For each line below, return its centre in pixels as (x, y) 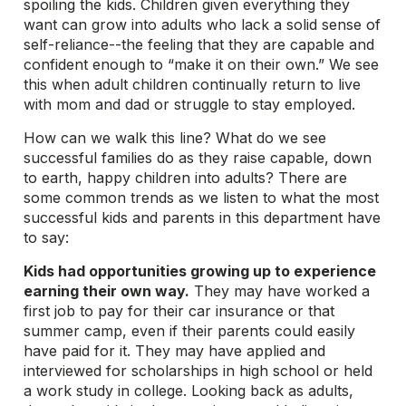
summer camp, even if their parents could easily (190, 331)
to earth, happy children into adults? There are (186, 178)
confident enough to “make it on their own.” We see (202, 64)
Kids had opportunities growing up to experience (200, 271)
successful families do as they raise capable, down (198, 158)
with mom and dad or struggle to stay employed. (190, 104)
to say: (47, 237)
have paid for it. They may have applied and (175, 351)
